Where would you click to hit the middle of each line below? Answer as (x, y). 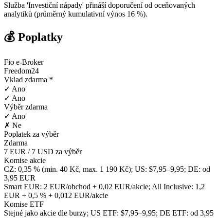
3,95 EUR (20, 178)
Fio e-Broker (24, 62)
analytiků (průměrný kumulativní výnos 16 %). (76, 14)
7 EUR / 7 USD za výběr (43, 151)
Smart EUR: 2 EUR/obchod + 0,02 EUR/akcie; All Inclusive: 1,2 (104, 186)
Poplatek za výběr (31, 134)
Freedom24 (21, 71)
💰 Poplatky (33, 37)
